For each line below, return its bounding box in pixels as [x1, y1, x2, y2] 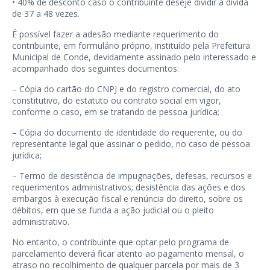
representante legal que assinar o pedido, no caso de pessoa [12, 138, 250, 149]
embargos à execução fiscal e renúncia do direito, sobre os [12, 193, 243, 204]
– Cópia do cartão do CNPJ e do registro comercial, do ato [12, 83, 240, 95]
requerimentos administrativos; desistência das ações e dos [12, 181, 245, 193]
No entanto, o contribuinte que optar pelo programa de [12, 236, 229, 248]
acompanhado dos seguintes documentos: [12, 63, 179, 74]
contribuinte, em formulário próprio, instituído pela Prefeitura [12, 40, 250, 51]
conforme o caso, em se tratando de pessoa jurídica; [12, 106, 219, 118]
